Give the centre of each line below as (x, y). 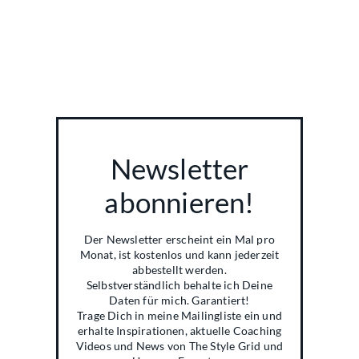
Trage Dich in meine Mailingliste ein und (179, 315)
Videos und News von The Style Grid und (179, 345)
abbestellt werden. (179, 269)
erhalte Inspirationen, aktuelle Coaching (179, 330)
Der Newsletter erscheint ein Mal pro (179, 239)
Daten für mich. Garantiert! (179, 300)
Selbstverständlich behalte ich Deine (179, 284)
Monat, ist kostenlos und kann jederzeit (179, 254)
